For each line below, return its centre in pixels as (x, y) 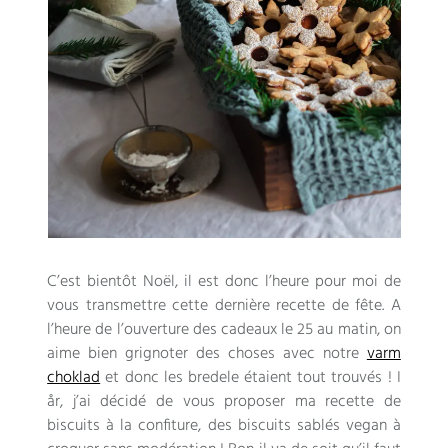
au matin (347, 329)
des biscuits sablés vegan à (304, 425)
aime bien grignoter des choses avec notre (203, 353)
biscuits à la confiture (123, 425)
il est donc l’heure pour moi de (292, 281)
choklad (74, 377)
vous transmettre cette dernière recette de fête (215, 305)
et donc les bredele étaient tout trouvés (244, 377)
